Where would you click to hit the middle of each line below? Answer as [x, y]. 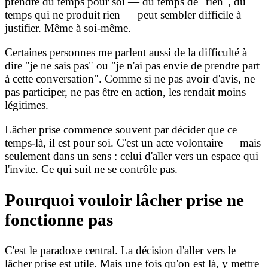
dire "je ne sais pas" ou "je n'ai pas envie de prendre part [132, 66]
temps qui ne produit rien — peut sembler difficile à [123, 14]
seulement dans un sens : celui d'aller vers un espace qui [132, 156]
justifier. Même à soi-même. [68, 28]
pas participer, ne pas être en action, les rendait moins [125, 92]
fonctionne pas [59, 220]
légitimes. [27, 105]
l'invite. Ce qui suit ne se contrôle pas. [91, 169]
